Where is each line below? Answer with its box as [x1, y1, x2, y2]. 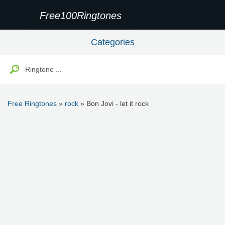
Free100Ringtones [39, 10, 122, 21]
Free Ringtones [8, 99, 57, 107]
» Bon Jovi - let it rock [78, 99, 149, 107]
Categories [90, 37, 135, 47]
